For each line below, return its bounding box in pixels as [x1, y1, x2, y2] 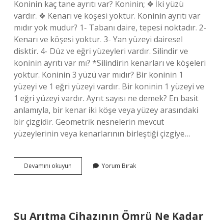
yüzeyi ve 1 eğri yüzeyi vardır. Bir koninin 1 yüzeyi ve [14, 81, 204, 92]
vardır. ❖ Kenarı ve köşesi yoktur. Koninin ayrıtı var [14, 10, 200, 21]
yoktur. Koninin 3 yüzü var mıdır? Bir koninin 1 [14, 69, 183, 80]
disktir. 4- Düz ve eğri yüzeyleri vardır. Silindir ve [14, 46, 188, 56]
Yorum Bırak [102, 162, 136, 170]
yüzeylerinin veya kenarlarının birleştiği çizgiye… [14, 128, 190, 139]
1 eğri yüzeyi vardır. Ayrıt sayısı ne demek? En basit [14, 93, 198, 104]
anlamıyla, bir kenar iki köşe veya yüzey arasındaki [14, 105, 198, 115]
